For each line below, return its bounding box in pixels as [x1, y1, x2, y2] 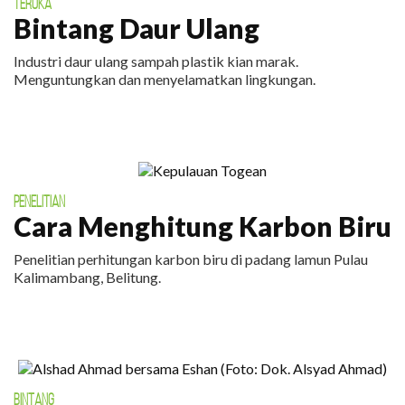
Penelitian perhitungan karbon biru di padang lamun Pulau [14, 250, 368, 268]
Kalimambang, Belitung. [14, 268, 161, 286]
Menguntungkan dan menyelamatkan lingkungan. [14, 71, 316, 88]
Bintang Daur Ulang [14, 12, 259, 44]
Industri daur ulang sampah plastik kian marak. [14, 52, 298, 70]
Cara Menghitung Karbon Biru [14, 210, 391, 242]
